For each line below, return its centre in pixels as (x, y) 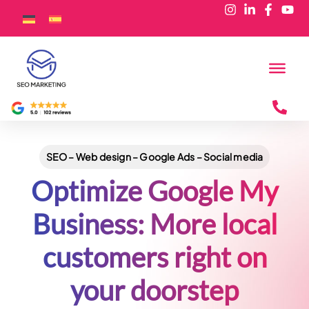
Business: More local (154, 224)
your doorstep (154, 290)
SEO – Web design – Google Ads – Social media (154, 157)
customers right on (154, 257)
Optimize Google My (154, 191)
